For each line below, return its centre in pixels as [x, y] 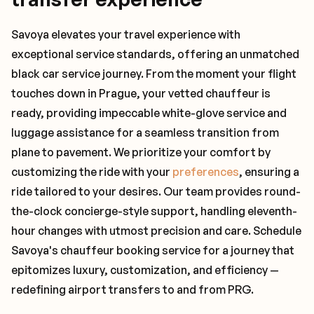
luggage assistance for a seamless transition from [145, 132]
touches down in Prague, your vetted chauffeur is [141, 93]
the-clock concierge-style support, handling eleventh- [154, 211]
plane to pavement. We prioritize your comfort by [141, 152]
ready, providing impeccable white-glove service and [149, 113]
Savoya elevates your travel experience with [126, 34]
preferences [206, 172]
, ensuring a [269, 172]
